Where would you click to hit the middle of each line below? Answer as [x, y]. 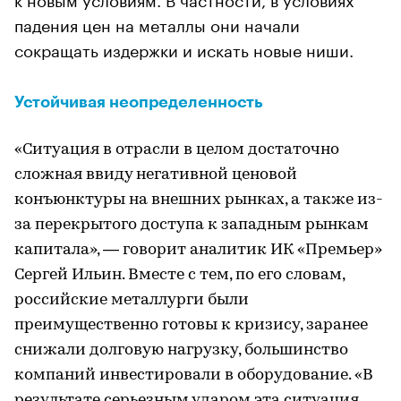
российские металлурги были [132, 300]
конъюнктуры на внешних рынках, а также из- [199, 200]
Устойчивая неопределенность [139, 102]
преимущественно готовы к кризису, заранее [191, 325]
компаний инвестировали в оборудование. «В [194, 375]
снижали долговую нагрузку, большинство [181, 350]
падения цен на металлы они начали [157, 23]
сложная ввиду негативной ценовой [156, 175]
